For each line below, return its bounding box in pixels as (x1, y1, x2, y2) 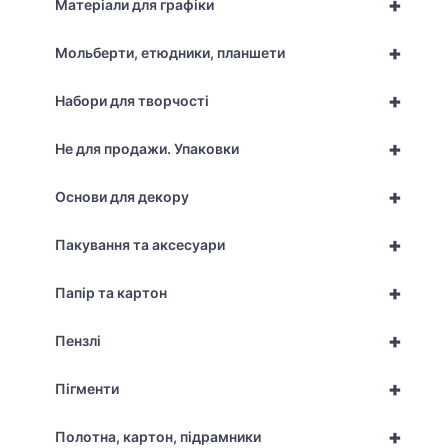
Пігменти (55, 380, 119, 398)
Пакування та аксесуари (55, 236, 225, 254)
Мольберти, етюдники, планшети (55, 44, 285, 62)
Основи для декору (55, 188, 189, 206)
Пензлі (55, 332, 101, 350)
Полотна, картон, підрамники (55, 428, 261, 446)
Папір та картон (55, 284, 167, 302)
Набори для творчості (55, 92, 209, 110)
